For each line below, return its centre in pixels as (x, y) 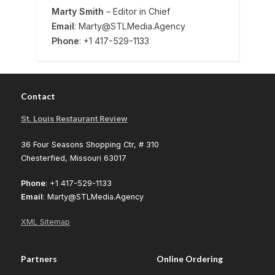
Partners (39, 259)
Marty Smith (78, 11)
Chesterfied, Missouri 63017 (74, 158)
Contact (38, 96)
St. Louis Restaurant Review (74, 119)
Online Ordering (190, 259)
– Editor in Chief (137, 11)
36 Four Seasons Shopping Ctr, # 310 (90, 144)
